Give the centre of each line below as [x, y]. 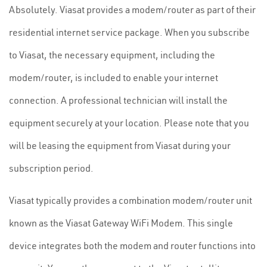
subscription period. [51, 168]
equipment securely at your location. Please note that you [129, 123]
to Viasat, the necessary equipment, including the [112, 55]
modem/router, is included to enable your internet [114, 77]
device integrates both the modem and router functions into [132, 246]
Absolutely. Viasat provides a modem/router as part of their [132, 10]
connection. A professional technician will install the [118, 100]
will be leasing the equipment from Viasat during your [120, 145]
